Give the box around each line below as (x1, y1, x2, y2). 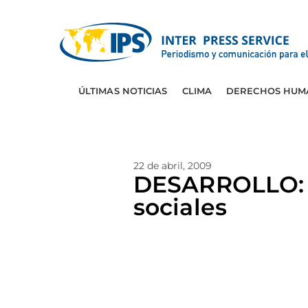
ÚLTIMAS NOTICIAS (78, 85, 168, 96)
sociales (133, 193, 227, 221)
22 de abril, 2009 (133, 159, 212, 172)
